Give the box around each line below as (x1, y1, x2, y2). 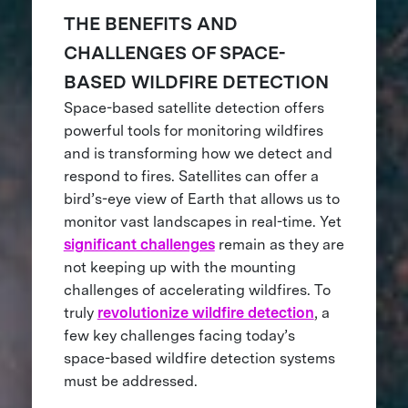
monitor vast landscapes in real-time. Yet (63, 213, 342, 231)
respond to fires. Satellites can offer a (63, 168, 319, 186)
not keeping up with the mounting (63, 259, 296, 277)
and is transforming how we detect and (63, 145, 332, 163)
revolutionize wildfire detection (97, 304, 314, 322)
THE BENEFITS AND (63, 13, 238, 36)
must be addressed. (63, 372, 198, 391)
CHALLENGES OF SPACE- (63, 42, 285, 65)
